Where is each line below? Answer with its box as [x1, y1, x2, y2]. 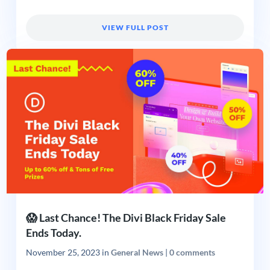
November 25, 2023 [25, 247, 100, 257]
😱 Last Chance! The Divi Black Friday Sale [25, 210, 226, 224]
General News [110, 247, 163, 257]
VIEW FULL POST [101, 23, 169, 33]
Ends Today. [25, 225, 81, 239]
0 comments [169, 247, 215, 257]
